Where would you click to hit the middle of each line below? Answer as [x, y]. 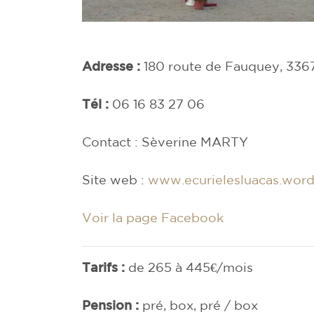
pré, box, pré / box [200, 305]
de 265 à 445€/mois [191, 267]
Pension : [112, 305]
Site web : [115, 179]
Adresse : [113, 66]
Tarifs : [105, 267]
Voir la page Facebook [153, 217]
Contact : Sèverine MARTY [165, 141]
